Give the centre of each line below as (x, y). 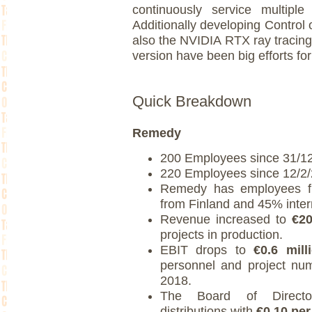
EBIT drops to (203, 250)
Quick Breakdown (192, 101)
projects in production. (221, 234)
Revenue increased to (226, 219)
